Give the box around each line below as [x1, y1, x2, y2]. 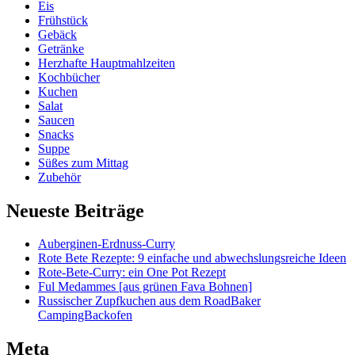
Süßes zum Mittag [38, 155, 128, 170]
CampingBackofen [38, 308, 132, 323]
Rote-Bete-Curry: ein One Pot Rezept [38, 265, 226, 280]
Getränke [38, 41, 84, 55]
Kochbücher [38, 70, 100, 84]
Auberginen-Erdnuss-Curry [38, 237, 175, 251]
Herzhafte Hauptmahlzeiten [38, 55, 175, 70]
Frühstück [38, 13, 88, 27]
